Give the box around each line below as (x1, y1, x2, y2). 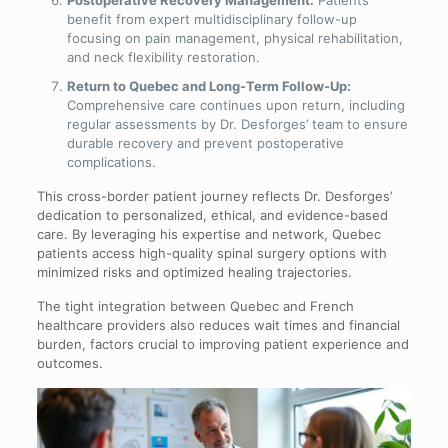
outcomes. (36, 354, 103, 371)
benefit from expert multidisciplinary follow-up (66, 10, 357, 27)
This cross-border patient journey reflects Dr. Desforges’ (36, 187, 392, 204)
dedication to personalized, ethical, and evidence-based (36, 206, 388, 223)
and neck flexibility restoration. (66, 48, 260, 65)
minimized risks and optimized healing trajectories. (36, 263, 352, 280)
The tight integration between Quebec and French (36, 297, 354, 314)
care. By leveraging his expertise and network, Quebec (36, 225, 381, 242)
